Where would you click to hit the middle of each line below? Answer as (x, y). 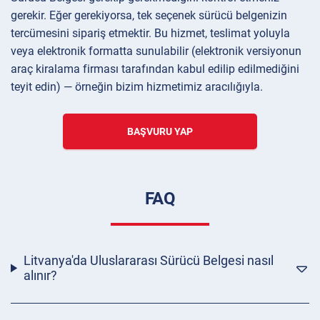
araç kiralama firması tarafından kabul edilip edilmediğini (155, 69)
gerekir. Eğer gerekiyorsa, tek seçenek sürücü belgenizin (149, 16)
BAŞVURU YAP (160, 132)
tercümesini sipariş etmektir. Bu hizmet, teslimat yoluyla (150, 34)
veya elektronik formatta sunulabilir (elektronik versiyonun (156, 51)
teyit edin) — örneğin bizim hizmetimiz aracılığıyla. (137, 87)
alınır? (40, 276)
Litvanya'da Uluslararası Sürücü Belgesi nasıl (148, 261)
